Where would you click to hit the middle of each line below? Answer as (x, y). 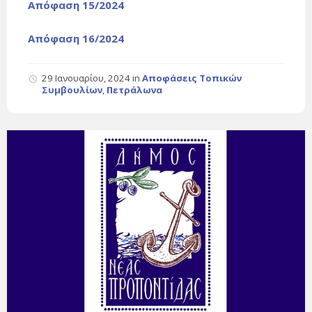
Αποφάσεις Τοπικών (192, 78)
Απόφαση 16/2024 (76, 39)
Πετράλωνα (134, 90)
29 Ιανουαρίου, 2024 (87, 78)
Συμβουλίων (72, 90)
